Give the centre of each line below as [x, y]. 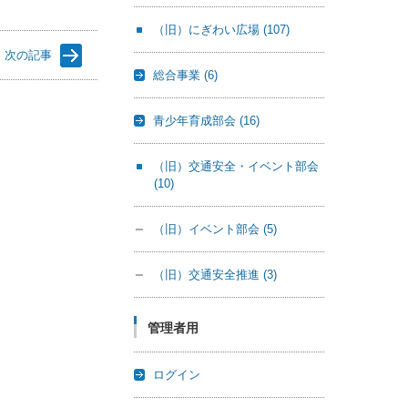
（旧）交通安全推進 [209, 275]
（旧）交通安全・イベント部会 [236, 166]
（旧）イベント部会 [209, 229]
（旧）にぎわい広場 [209, 30]
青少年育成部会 [197, 121]
